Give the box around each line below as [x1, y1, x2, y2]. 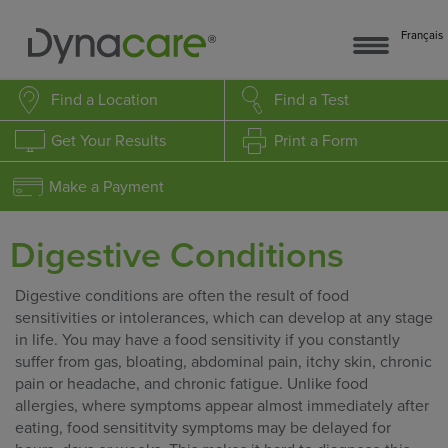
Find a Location [51, 90, 158, 110]
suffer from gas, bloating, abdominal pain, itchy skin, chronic [15, 352, 432, 372]
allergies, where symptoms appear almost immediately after [15, 396, 429, 416]
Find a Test [274, 90, 350, 110]
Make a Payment [49, 177, 165, 197]
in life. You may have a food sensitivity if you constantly [15, 330, 400, 350]
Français [401, 29, 443, 42]
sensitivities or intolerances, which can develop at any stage [15, 308, 433, 328]
